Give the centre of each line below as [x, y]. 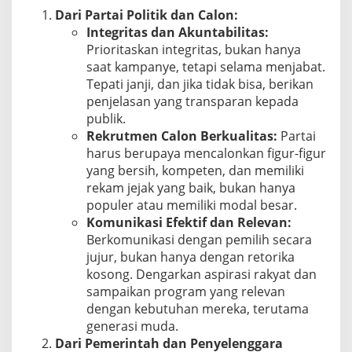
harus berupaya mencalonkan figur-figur [206, 153]
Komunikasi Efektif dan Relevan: [189, 222]
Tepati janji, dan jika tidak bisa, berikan [200, 84]
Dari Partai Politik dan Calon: [147, 15]
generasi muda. [132, 326]
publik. [106, 118]
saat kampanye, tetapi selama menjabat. [206, 66]
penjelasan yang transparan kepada [192, 101]
